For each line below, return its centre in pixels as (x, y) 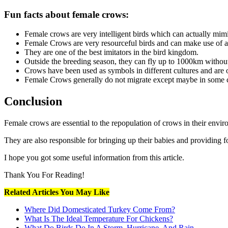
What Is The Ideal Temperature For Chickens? (99, 219)
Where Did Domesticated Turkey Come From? (100, 210)
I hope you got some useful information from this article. (94, 158)
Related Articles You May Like (57, 192)
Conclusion (33, 102)
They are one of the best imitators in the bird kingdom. (112, 52)
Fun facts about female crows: (68, 14)
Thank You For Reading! (44, 175)
